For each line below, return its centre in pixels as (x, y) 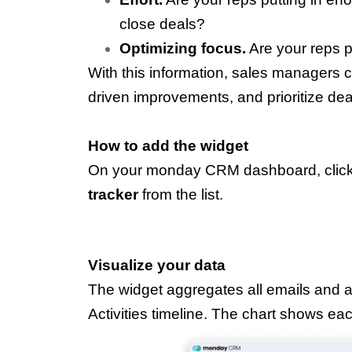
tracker (113, 195)
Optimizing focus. (183, 49)
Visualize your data (157, 266)
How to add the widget (168, 146)
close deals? (162, 24)
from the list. (181, 195)
